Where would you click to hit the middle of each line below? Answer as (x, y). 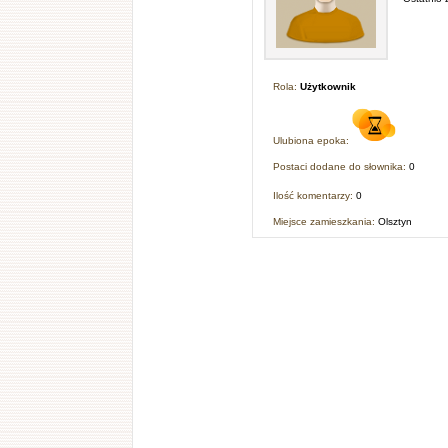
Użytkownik (328, 86)
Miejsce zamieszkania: (326, 222)
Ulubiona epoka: (313, 141)
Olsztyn (395, 222)
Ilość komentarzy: (315, 196)
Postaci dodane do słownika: (341, 167)
